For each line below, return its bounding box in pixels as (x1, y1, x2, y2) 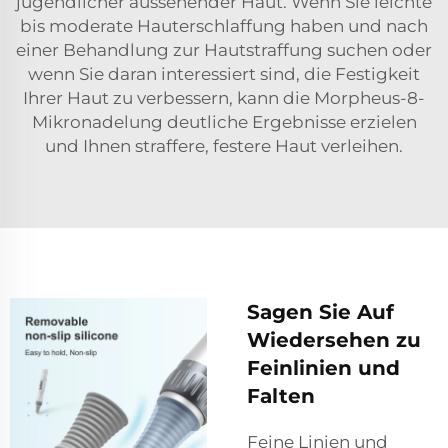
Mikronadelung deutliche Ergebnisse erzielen (31, 112, 417, 133)
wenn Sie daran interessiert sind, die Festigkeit (28, 64, 420, 85)
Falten (247, 384, 315, 409)
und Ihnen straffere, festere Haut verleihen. (45, 136, 403, 157)
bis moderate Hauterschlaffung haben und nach (20, 16, 428, 37)
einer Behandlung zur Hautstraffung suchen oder (16, 40, 432, 61)
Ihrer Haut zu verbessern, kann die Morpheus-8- (23, 88, 425, 109)
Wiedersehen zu (247, 328, 421, 353)
